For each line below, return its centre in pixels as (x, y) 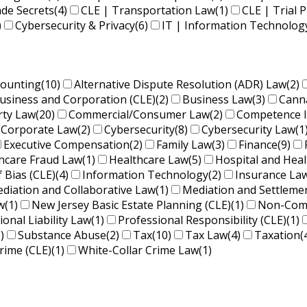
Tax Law (206, 235)
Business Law (217, 100)
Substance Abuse (62, 235)
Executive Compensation (66, 145)
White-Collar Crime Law (138, 250)
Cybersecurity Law (248, 130)
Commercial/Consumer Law (139, 115)
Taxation (277, 235)
